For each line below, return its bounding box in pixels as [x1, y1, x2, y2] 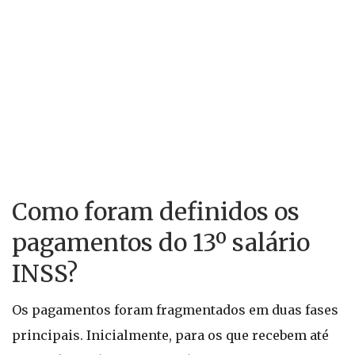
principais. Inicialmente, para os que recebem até [12, 327, 329, 343]
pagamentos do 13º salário [12, 227, 310, 258]
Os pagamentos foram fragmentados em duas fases [12, 302, 338, 318]
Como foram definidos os [12, 197, 300, 227]
